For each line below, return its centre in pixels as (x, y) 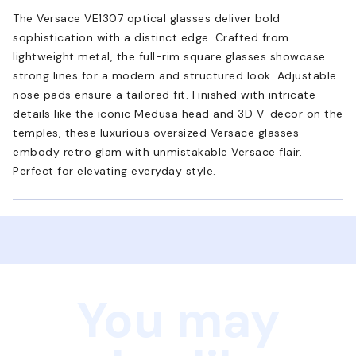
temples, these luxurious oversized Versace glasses (156, 132)
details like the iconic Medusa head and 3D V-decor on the (178, 113)
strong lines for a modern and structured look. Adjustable (175, 75)
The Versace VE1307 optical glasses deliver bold (147, 18)
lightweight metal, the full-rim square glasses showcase (169, 56)
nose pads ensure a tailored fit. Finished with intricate (164, 94)
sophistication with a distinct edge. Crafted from (151, 37)
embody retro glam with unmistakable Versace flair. (157, 151)
